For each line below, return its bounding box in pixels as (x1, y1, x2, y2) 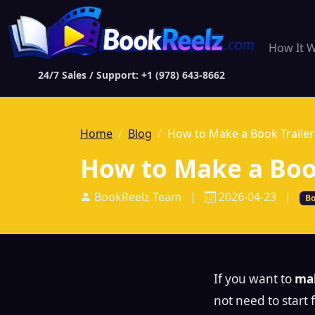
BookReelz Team (94, 188, 181, 205)
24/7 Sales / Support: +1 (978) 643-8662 (38, 67, 225, 82)
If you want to (214, 271, 295, 288)
